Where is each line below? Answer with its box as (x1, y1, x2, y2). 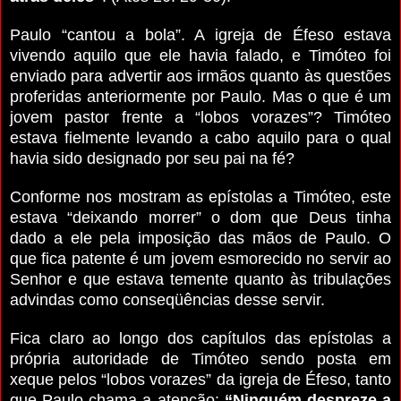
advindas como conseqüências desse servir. (10, 290, 325, 309)
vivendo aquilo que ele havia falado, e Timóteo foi (10, 46, 391, 64)
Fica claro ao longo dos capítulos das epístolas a (10, 328, 391, 347)
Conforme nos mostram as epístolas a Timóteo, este (10, 187, 391, 206)
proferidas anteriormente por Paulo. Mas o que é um (10, 87, 391, 106)
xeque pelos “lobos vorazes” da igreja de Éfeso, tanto (10, 370, 391, 388)
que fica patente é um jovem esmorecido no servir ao (10, 249, 391, 268)
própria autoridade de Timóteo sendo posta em (10, 349, 391, 368)
